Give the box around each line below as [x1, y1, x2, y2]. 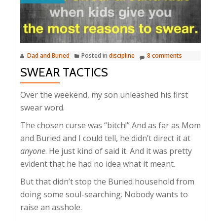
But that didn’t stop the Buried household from [20, 176, 194, 187]
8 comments [147, 51, 182, 60]
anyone [20, 146, 45, 157]
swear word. [20, 102, 65, 113]
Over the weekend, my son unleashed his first [20, 89, 188, 101]
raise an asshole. [20, 202, 82, 213]
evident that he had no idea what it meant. [20, 158, 175, 170]
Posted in [81, 51, 109, 60]
